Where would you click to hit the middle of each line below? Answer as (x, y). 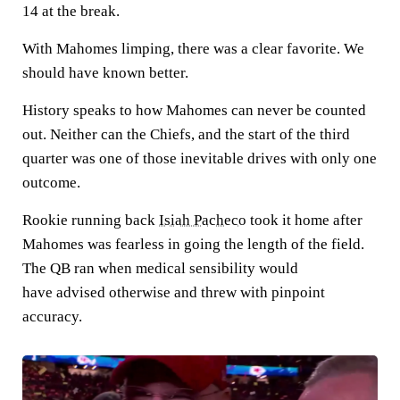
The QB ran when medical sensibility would (160, 268)
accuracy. (52, 316)
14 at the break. (71, 11)
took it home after (304, 220)
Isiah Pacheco (203, 220)
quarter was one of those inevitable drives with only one (200, 158)
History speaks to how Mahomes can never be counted (194, 110)
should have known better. (105, 72)
